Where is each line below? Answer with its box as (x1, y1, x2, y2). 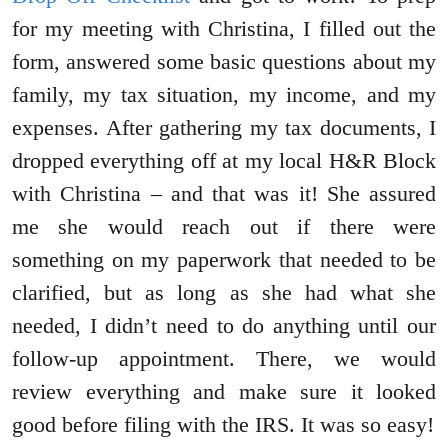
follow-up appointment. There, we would (12, 345, 436, 371)
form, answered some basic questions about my (12, 48, 436, 74)
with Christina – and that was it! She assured (12, 180, 436, 206)
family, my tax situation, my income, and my (12, 81, 436, 107)
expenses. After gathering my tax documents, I (12, 114, 436, 140)
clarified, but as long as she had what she (12, 279, 436, 305)
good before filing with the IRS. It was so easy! (12, 411, 434, 437)
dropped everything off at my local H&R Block (12, 147, 436, 173)
